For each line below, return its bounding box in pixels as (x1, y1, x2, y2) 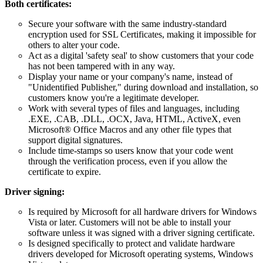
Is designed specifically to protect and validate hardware (28, 238, 235, 248)
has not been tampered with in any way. (28, 60, 175, 71)
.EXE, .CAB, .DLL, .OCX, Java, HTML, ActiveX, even (28, 113, 241, 124)
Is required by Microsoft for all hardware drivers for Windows (28, 206, 257, 217)
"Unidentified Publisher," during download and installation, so (28, 82, 258, 92)
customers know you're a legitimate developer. (28, 92, 199, 103)
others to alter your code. (28, 39, 120, 50)
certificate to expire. (28, 166, 101, 177)
